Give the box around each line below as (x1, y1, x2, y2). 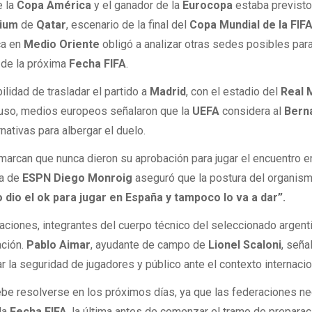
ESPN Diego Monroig (22, 171, 133, 185)
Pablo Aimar (26, 238, 91, 252)
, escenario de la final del (66, 17, 190, 31)
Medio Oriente (24, 37, 100, 51)
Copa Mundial (189, 17, 260, 31)
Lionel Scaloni (208, 238, 282, 252)
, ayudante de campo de (91, 238, 209, 252)
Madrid (150, 84, 187, 98)
